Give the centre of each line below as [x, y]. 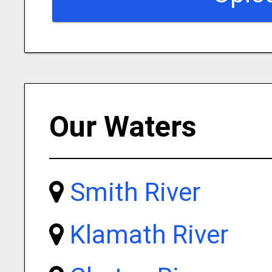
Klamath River [149, 235]
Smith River [135, 192]
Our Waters [123, 127]
